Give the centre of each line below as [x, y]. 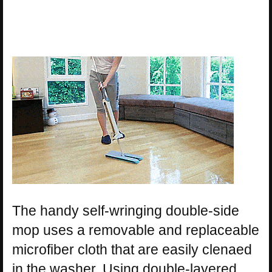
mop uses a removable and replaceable [136, 230]
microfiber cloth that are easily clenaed [132, 249]
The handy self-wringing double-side [126, 210]
